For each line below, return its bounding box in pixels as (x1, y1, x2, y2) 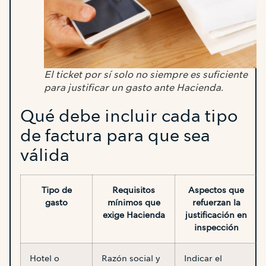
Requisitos (112, 185, 155, 196)
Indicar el (184, 253, 222, 264)
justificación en (185, 210, 247, 221)
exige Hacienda (102, 210, 165, 221)
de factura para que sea (20, 125, 210, 147)
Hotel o (30, 253, 59, 264)
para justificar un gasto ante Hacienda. (44, 81, 223, 94)
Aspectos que (188, 185, 244, 196)
